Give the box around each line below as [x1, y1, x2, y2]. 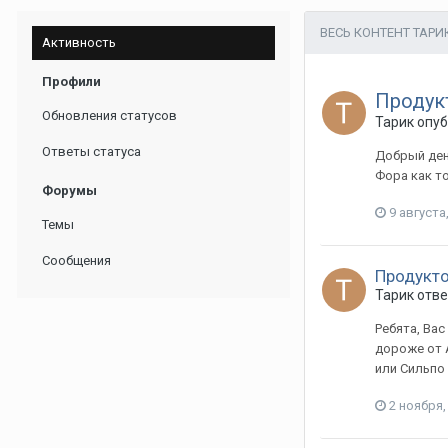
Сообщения [42, 253, 111, 268]
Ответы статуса [42, 144, 141, 159]
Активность [42, 35, 116, 50]
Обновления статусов [42, 108, 177, 123]
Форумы [42, 183, 97, 198]
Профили [42, 74, 101, 89]
